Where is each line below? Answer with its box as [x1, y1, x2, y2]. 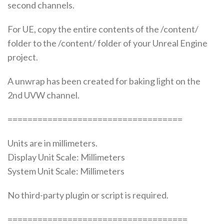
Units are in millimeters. [7, 137, 97, 148]
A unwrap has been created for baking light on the [7, 75, 200, 86]
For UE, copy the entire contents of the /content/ [7, 23, 198, 34]
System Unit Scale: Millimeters [7, 165, 124, 176]
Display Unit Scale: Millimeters [7, 151, 125, 162]
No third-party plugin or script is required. [7, 189, 168, 200]
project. [7, 51, 38, 62]
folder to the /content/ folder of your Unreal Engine [7, 37, 207, 48]
